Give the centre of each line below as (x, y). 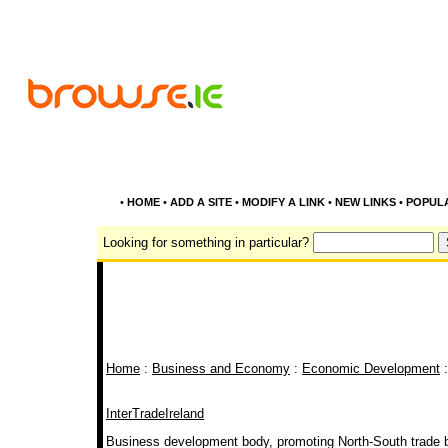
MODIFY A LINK (283, 202)
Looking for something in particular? (206, 242)
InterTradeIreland (155, 413)
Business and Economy (221, 368)
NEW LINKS (365, 202)
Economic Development (371, 368)
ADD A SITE (200, 202)
